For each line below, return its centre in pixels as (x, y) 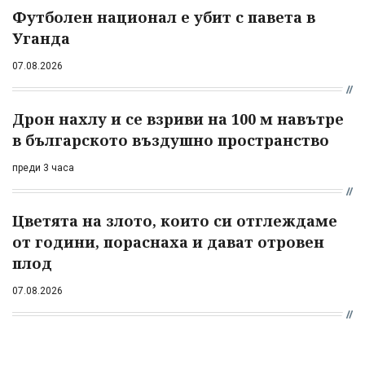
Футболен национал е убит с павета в (164, 18)
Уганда (41, 39)
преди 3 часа (43, 168)
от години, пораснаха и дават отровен (168, 242)
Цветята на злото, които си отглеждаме (175, 221)
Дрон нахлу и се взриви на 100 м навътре (178, 119)
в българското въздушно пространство (171, 141)
